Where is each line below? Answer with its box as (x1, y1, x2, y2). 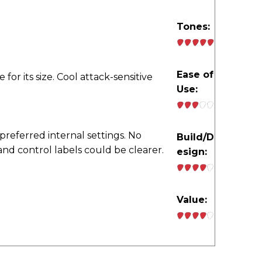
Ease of (177, 69, 213, 81)
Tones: (177, 21, 210, 33)
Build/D (177, 132, 214, 143)
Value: (177, 194, 207, 206)
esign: (177, 146, 207, 158)
